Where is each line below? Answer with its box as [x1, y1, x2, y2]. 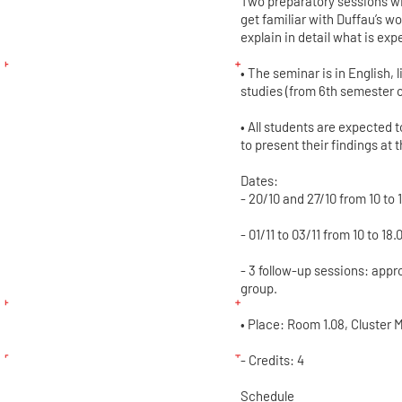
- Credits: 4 [240, 352, 304, 369]
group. [240, 280, 277, 297]
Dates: [240, 172, 278, 189]
